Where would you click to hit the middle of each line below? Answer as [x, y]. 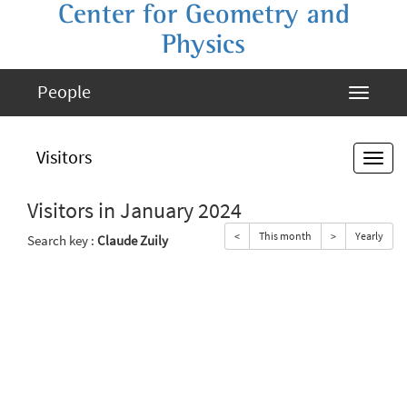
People [64, 91]
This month [285, 236]
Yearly [369, 236]
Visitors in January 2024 [134, 210]
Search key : [62, 241]
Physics [203, 45]
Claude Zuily [133, 241]
